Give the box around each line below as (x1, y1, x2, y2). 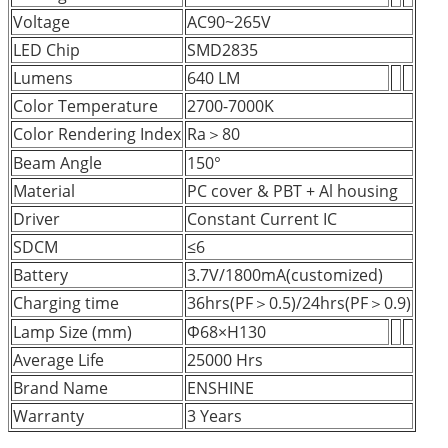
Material (13, 179, 75, 202)
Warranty (13, 404, 84, 427)
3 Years (187, 404, 242, 427)
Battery (13, 263, 68, 286)
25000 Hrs (187, 348, 263, 371)
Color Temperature (13, 94, 158, 117)
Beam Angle (13, 151, 102, 174)
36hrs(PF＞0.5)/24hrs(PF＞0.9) (187, 291, 411, 314)
